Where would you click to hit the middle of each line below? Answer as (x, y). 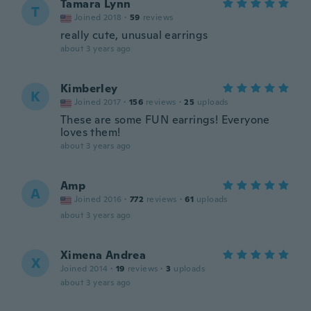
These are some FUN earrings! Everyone (165, 120)
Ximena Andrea (103, 255)
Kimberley (89, 89)
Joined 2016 (98, 199)
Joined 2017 (98, 102)
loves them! (91, 132)
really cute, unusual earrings (134, 35)
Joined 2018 (98, 17)
